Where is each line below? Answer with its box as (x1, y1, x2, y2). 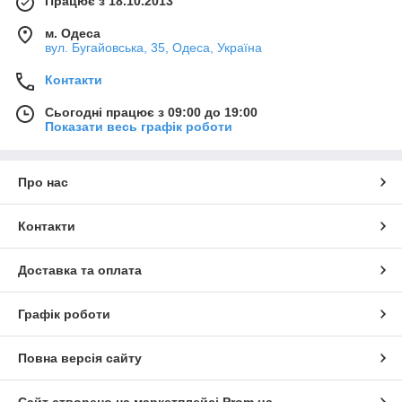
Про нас (18, 174, 68, 189)
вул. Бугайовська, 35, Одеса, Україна (45, 39, 262, 55)
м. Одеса (45, 25, 100, 40)
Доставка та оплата (18, 262, 142, 277)
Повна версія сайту (18, 350, 142, 365)
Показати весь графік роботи (45, 118, 232, 134)
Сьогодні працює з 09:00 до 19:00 (45, 104, 258, 119)
